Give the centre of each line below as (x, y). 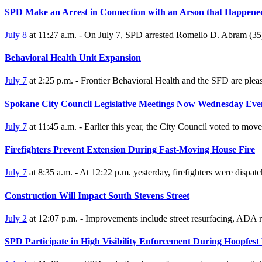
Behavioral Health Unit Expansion (73, 58)
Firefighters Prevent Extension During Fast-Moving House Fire (130, 150)
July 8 (16, 35)
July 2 (16, 218)
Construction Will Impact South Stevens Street (97, 195)
